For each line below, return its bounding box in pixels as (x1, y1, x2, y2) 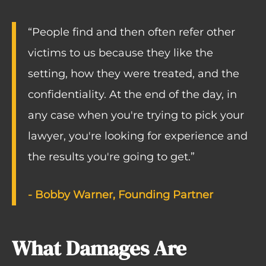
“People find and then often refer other (28, 25, 235, 39)
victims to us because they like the (28, 46, 213, 59)
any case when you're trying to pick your (28, 108, 244, 122)
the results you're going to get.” (28, 150, 195, 163)
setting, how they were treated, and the (28, 66, 239, 80)
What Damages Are (12, 233, 186, 262)
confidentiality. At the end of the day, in (28, 87, 237, 101)
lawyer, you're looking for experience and (28, 129, 248, 142)
